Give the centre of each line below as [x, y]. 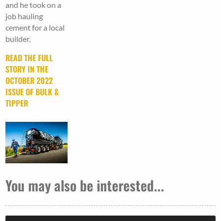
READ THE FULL [29, 57]
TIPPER [17, 103]
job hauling [24, 16]
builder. [18, 38]
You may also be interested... [85, 185]
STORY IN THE [27, 69]
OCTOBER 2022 [29, 80]
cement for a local [35, 27]
